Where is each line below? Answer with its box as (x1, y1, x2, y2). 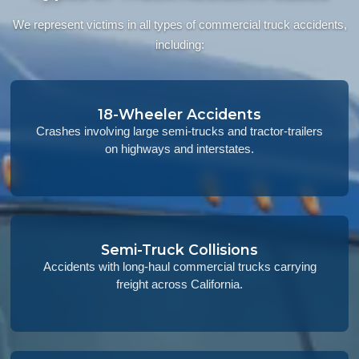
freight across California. (116, 277, 243, 292)
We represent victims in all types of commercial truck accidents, (12, 18, 347, 32)
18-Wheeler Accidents (98, 106, 261, 123)
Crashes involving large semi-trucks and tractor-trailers (36, 124, 323, 139)
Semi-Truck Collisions (101, 241, 258, 259)
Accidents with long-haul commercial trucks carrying (42, 260, 317, 274)
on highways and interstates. (105, 142, 254, 156)
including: (155, 38, 204, 52)
